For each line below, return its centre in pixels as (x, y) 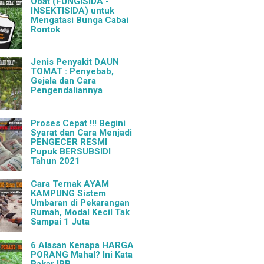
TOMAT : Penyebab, (72, 72)
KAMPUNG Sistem (69, 194)
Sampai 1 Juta (60, 222)
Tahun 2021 (56, 161)
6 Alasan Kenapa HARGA (82, 245)
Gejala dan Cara (64, 81)
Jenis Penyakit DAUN (75, 62)
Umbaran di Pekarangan (80, 203)
